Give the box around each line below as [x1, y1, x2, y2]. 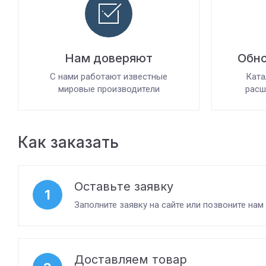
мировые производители [58, 84, 160, 94]
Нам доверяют [65, 51, 153, 65]
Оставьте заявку [74, 179, 173, 194]
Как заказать [18, 133, 119, 151]
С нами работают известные [50, 71, 167, 82]
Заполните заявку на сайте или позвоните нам [74, 199, 264, 210]
